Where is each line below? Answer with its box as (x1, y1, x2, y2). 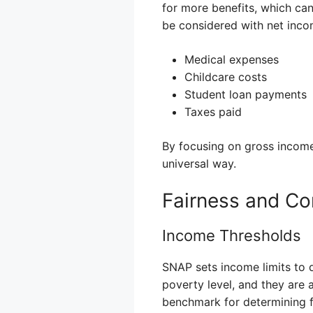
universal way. (162, 156, 236, 170)
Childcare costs (184, 69, 267, 84)
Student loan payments (184, 87, 307, 101)
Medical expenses (184, 52, 279, 66)
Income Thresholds (162, 226, 301, 245)
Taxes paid (184, 104, 242, 119)
